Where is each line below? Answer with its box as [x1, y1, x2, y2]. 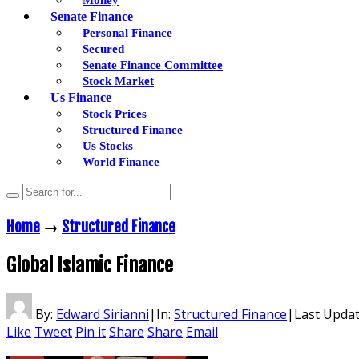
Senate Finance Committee [83, 58, 223, 71]
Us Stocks [83, 139, 133, 152]
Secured [83, 42, 124, 55]
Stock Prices [83, 107, 147, 120]
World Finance [83, 155, 159, 168]
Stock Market [83, 74, 154, 87]
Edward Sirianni [56, 305, 149, 323]
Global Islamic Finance [6, 252, 173, 277]
